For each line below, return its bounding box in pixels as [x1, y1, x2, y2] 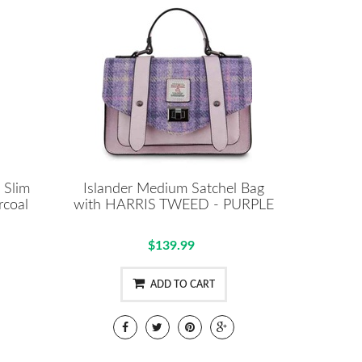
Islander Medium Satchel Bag [82, 181, 264, 196]
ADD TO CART [149, 279, 215, 289]
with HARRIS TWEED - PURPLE [73, 197, 274, 213]
